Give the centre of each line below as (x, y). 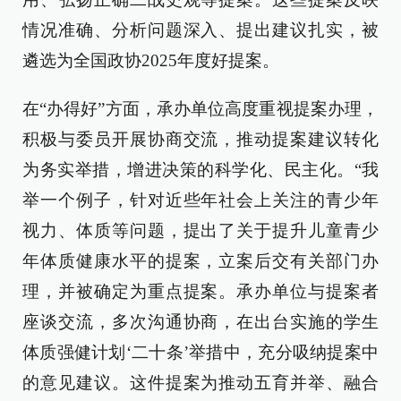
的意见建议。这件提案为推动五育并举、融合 (200, 383)
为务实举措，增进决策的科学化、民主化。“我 (200, 170)
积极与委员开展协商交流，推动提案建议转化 (200, 140)
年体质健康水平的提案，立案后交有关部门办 (200, 261)
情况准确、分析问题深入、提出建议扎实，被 (200, 30)
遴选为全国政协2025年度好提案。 (151, 61)
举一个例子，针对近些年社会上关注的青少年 (200, 200)
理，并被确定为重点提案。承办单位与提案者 (200, 292)
